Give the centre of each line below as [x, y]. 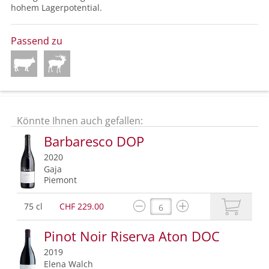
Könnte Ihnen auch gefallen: [80, 121]
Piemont [60, 180]
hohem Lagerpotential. [56, 8]
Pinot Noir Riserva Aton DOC [132, 236]
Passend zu [37, 41]
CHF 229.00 [82, 207]
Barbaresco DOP [94, 141]
